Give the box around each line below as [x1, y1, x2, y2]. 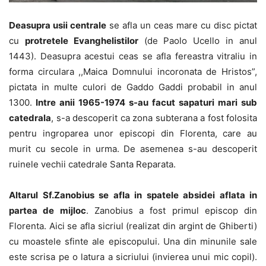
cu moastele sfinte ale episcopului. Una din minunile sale [9, 235, 257, 247]
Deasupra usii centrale [9, 19, 106, 31]
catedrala [9, 112, 51, 123]
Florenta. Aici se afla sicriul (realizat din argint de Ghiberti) [9, 220, 257, 232]
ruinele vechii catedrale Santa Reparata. [9, 158, 176, 170]
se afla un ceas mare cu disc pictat [106, 19, 257, 31]
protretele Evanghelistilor [24, 34, 138, 46]
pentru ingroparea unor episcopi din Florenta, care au [9, 127, 257, 139]
